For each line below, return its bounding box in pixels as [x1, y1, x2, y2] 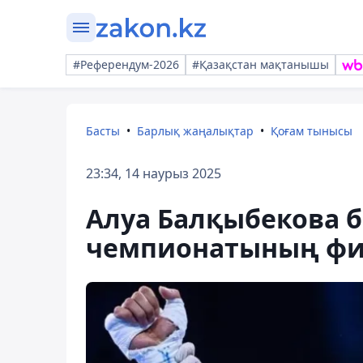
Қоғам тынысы [271, 123, 352, 139]
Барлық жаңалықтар [137, 123, 254, 139]
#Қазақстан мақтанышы [192, 57, 329, 72]
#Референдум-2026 [73, 57, 179, 72]
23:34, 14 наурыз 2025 [86, 164, 221, 182]
